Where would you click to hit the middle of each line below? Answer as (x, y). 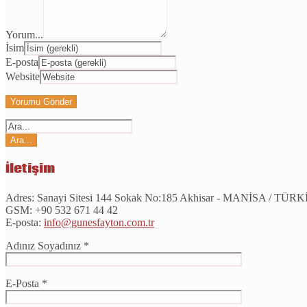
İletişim (30, 169)
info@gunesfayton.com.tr (99, 222)
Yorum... (24, 35)
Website (23, 77)
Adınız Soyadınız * (47, 245)
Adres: (20, 197)
